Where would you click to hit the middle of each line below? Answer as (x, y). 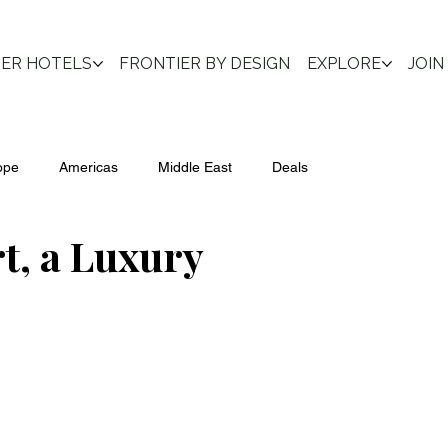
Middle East (195, 167)
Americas (88, 167)
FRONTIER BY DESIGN (204, 64)
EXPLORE (344, 64)
